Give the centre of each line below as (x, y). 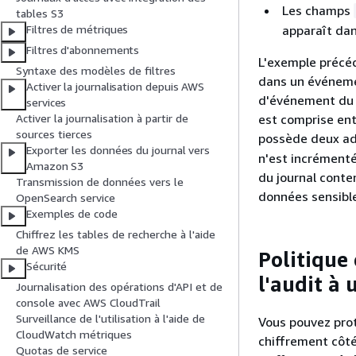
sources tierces (54, 134)
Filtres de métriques (77, 29)
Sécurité (47, 266)
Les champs (318, 10)
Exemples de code (72, 214)
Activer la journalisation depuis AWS (116, 87)
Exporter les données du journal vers (118, 150)
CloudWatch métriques (74, 335)
